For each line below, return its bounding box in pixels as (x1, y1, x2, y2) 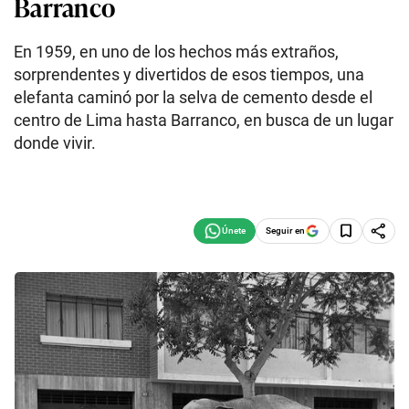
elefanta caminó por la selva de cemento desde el (14, 88, 372, 107)
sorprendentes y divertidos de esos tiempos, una (14, 65, 364, 84)
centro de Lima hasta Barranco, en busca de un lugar (14, 110, 393, 130)
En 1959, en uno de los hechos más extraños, (14, 42, 339, 61)
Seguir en (266, 225, 305, 236)
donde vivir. (14, 133, 96, 152)
